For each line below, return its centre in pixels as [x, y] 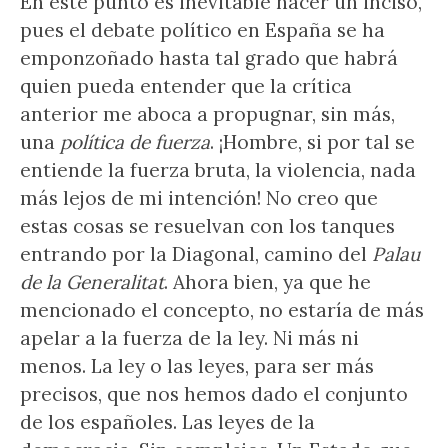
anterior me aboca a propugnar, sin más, [207, 114]
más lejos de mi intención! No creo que [199, 198]
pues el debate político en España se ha [202, 30]
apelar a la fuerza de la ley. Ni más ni [189, 338]
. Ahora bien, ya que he [267, 282]
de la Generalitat [92, 282]
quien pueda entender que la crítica [186, 86]
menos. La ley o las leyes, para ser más [197, 366]
